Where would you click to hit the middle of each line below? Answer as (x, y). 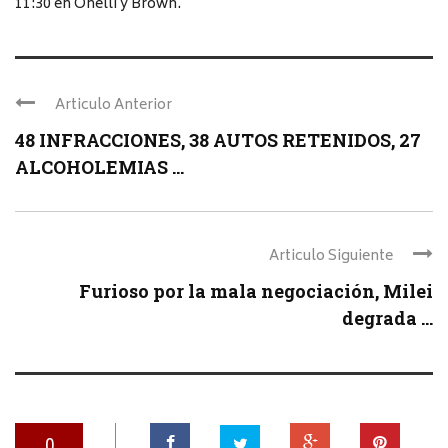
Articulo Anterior (113, 105)
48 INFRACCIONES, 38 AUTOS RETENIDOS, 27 (218, 139)
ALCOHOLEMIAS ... (99, 166)
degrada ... (387, 317)
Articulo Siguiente (331, 256)
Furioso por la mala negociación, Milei (256, 290)
